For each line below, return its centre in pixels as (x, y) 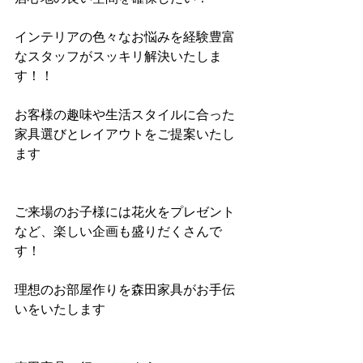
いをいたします (60, 310)
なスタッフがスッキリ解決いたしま (118, 57)
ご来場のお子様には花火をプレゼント (125, 212)
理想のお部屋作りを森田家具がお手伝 (125, 290)
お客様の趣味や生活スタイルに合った (125, 115)
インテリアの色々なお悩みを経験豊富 (125, 37)
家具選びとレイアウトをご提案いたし (125, 135)
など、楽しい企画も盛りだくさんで (118, 232)
